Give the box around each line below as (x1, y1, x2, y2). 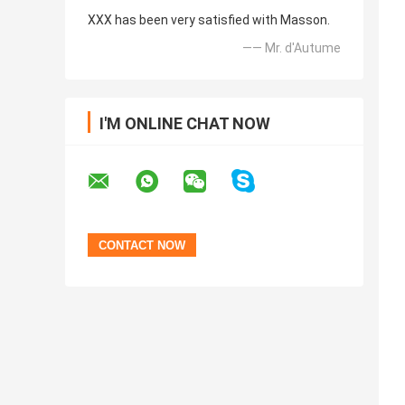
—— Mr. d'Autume (242, 41, 341, 56)
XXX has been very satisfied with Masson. (88, 13, 330, 28)
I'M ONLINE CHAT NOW (99, 114, 270, 134)
